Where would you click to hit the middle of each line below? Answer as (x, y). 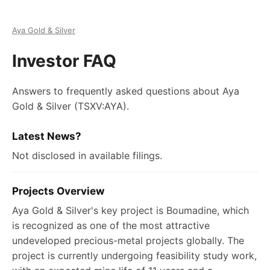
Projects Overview (58, 191)
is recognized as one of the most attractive (111, 225)
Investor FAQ (64, 61)
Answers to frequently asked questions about (117, 91)
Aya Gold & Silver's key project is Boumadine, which (130, 210)
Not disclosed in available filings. (87, 155)
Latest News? (47, 136)
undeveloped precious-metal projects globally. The (128, 240)
